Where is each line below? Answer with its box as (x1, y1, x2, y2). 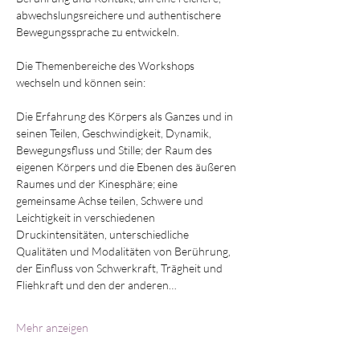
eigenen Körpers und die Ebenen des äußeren (16, 160, 239, 174)
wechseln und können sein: (16, 76, 145, 89)
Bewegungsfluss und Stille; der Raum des (16, 143, 215, 157)
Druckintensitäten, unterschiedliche (16, 227, 191, 241)
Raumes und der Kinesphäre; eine (16, 177, 180, 190)
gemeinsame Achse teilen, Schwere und (16, 194, 206, 207)
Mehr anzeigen (16, 321, 88, 334)
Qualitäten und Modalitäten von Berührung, (16, 244, 233, 258)
